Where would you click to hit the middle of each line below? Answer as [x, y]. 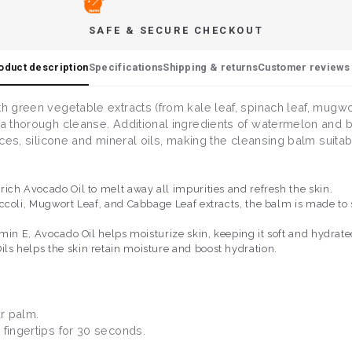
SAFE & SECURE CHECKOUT [176, 31]
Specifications [126, 68]
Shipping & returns [210, 68]
